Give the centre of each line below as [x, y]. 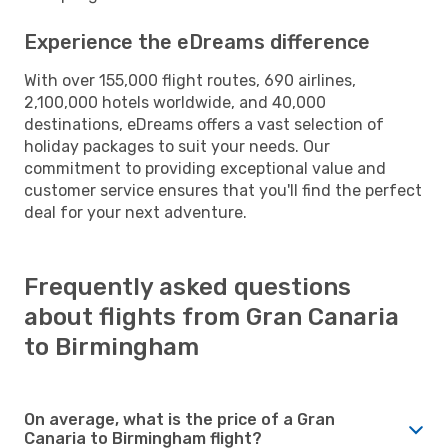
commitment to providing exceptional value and [205, 168]
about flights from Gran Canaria [211, 316]
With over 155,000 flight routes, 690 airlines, [190, 80]
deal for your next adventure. [135, 212]
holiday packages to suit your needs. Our [177, 146]
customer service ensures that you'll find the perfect [223, 190]
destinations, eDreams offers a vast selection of [204, 124]
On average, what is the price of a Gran [179, 419]
